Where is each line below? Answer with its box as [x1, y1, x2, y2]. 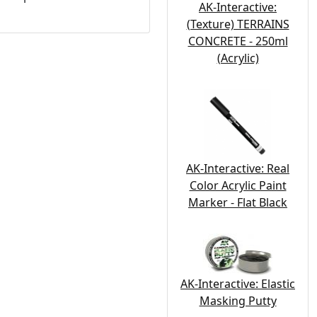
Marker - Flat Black [188, 195, 287, 210]
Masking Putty [199, 293, 277, 309]
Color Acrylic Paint [189, 178, 287, 193]
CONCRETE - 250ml [188, 33, 288, 49]
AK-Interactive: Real [186, 161, 289, 176]
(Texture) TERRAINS [186, 16, 289, 32]
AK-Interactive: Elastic [180, 276, 295, 292]
